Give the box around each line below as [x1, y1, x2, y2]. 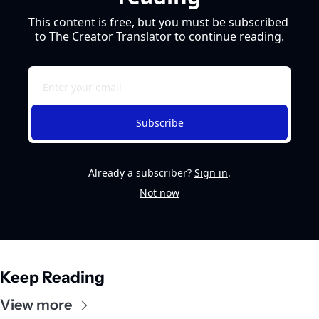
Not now [140, 186, 179, 200]
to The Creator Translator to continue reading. [35, 28, 284, 45]
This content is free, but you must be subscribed [28, 14, 288, 31]
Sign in [194, 166, 228, 180]
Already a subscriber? [88, 166, 192, 180]
